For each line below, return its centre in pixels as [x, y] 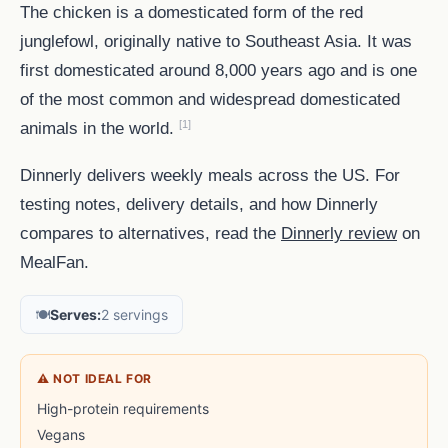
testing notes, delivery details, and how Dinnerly [199, 204]
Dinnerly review [339, 233]
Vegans [61, 435]
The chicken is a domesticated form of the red [191, 12]
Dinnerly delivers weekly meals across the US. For [210, 175]
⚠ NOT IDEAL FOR [94, 379]
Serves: [75, 315]
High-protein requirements [123, 409]
